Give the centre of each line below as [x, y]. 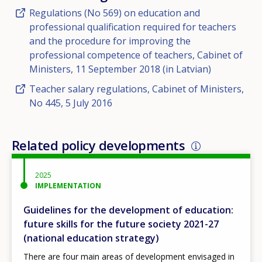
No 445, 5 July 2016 [71, 103]
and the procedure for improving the [110, 41]
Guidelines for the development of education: [128, 210]
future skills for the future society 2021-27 [121, 224]
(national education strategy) [91, 238]
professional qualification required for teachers [133, 27]
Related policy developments [99, 145]
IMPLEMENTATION [68, 186]
